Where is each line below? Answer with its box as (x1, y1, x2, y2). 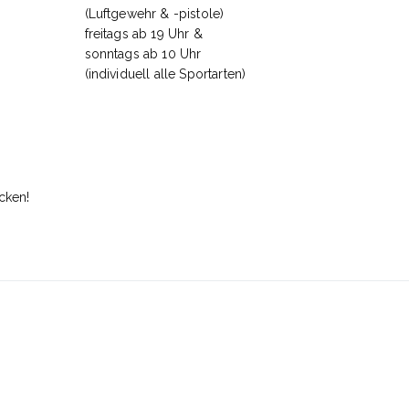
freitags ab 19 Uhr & (84, 26, 203, 42)
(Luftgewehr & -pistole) (84, 6, 225, 22)
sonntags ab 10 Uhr (84, 47, 202, 62)
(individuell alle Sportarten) (84, 67, 246, 82)
